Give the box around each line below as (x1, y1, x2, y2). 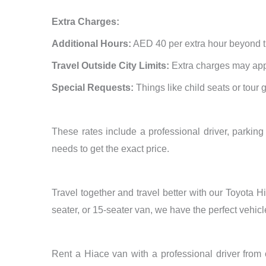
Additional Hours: (52, 39, 131, 49)
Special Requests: (52, 83, 134, 93)
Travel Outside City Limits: (52, 61, 169, 71)
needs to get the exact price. (52, 144, 169, 154)
